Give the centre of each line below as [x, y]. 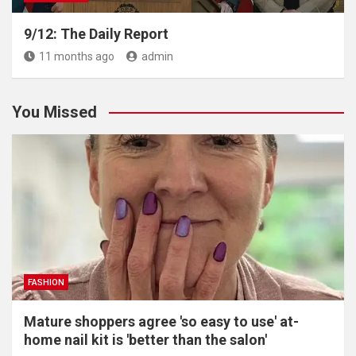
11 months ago [77, 56]
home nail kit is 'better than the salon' [145, 340]
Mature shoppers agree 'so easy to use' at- [161, 321]
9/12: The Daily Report [96, 34]
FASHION [46, 282]
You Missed [54, 112]
